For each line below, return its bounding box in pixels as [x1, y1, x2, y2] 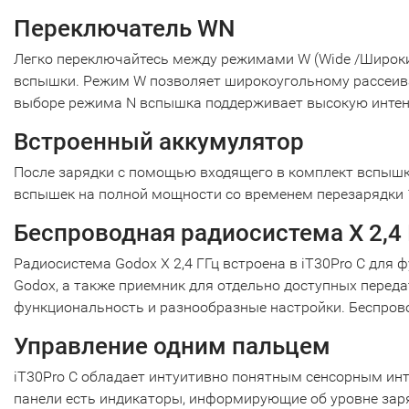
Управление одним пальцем [14, 332, 330, 360]
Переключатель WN [14, 15, 235, 42]
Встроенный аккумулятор [14, 128, 304, 155]
